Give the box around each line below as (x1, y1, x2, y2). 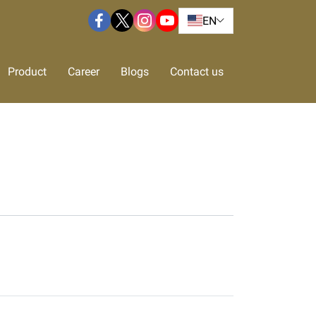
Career (68, 65, 99, 78)
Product (8, 65, 47, 78)
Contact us (170, 65, 224, 78)
